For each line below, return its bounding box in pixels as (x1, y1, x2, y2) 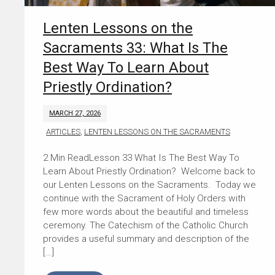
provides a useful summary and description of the (43, 233, 250, 245)
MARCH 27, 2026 (49, 109, 101, 118)
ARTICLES (46, 127, 81, 137)
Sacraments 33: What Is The (43, 39, 228, 57)
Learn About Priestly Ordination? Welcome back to (43, 166, 256, 177)
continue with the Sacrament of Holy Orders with (43, 193, 246, 204)
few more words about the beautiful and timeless (43, 206, 249, 218)
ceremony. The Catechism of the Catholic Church (43, 220, 249, 231)
